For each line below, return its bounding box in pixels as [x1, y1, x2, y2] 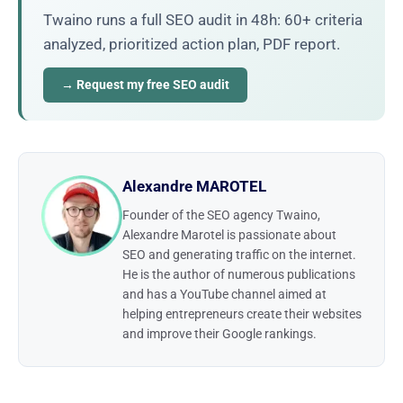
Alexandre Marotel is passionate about [122, 227, 336, 242]
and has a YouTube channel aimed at [122, 286, 327, 301]
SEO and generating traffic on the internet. [122, 246, 356, 262]
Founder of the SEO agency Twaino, [122, 207, 320, 222]
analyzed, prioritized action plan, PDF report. [43, 34, 340, 53]
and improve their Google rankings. [122, 326, 317, 341]
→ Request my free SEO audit [61, 76, 229, 92]
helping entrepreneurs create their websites [122, 306, 362, 321]
